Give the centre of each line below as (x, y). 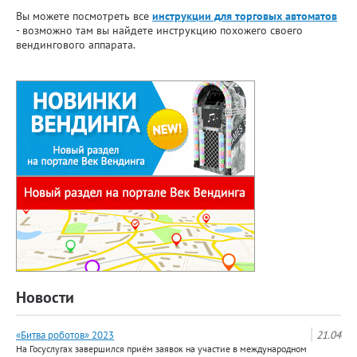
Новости (45, 297)
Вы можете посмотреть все (84, 16)
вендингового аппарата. (76, 45)
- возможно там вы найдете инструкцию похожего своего (159, 30)
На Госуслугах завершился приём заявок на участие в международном (161, 349)
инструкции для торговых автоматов (245, 16)
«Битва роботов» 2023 (65, 335)
